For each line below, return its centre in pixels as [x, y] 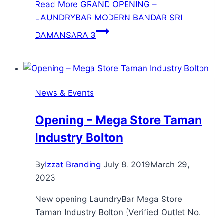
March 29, [170, 164]
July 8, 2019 [127, 164]
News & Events [64, 93]
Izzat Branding [73, 164]
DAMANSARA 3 [65, 35]
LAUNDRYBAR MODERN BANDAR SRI [109, 17]
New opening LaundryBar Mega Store [109, 199]
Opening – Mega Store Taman [118, 120]
